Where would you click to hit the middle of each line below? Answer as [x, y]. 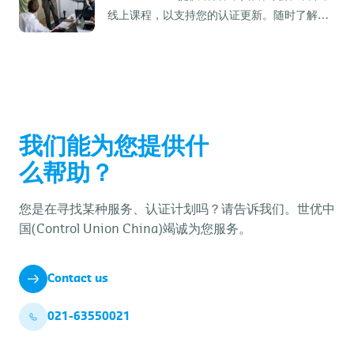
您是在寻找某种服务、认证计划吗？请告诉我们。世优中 [177, 209]
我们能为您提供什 [114, 147]
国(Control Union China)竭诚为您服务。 [135, 229]
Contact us [78, 279]
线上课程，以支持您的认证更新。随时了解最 [218, 15]
